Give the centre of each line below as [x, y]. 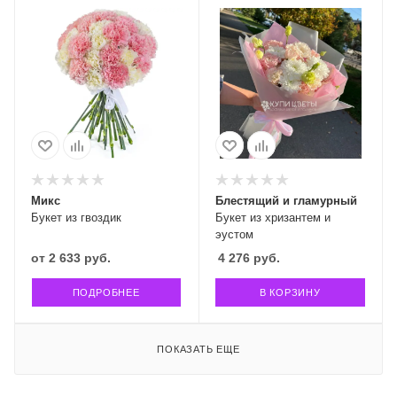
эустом [234, 234]
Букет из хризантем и [272, 218]
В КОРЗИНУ [290, 292]
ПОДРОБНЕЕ [106, 292]
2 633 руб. [80, 258]
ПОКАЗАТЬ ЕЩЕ [198, 349]
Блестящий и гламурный [286, 201]
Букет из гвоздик [76, 218]
